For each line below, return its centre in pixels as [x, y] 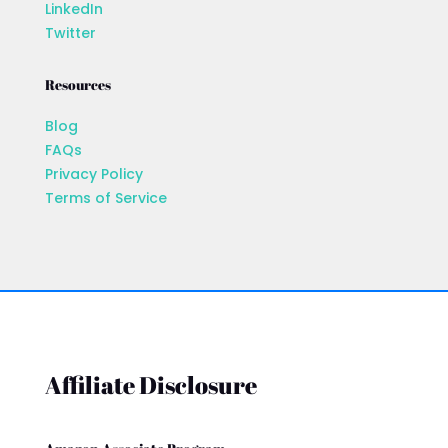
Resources [77, 84]
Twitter [70, 32]
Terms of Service [105, 197]
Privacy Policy [93, 173]
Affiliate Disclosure [150, 384]
